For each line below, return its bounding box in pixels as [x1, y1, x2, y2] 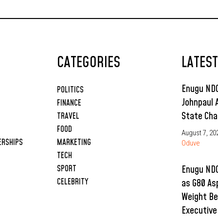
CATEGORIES [56, 53, 120, 73]
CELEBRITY [56, 176, 89, 188]
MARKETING [56, 136, 91, 148]
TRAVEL [56, 110, 79, 122]
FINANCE [56, 97, 81, 109]
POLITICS [56, 84, 84, 96]
